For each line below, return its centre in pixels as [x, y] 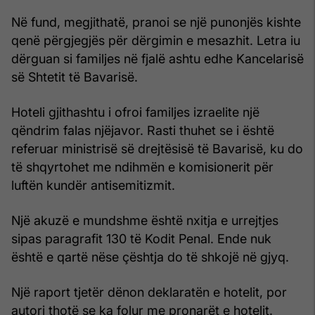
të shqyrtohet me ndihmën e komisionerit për [142, 167]
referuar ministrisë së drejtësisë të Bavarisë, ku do [157, 148]
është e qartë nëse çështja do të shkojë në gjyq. [150, 257]
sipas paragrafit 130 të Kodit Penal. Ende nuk [141, 238]
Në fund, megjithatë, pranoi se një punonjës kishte [156, 22]
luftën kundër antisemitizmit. [93, 185]
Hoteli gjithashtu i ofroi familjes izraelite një [135, 112]
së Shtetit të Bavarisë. [75, 77]
